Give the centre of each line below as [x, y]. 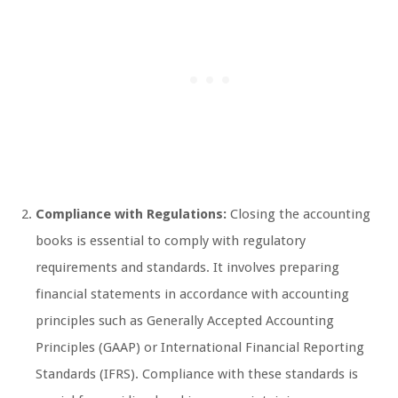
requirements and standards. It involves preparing [187, 268]
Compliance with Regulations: [131, 215]
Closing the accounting [298, 215]
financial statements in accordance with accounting [192, 295]
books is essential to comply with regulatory [171, 241]
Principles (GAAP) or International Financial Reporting [200, 348]
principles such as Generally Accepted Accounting [185, 321]
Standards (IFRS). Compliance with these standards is [197, 374]
